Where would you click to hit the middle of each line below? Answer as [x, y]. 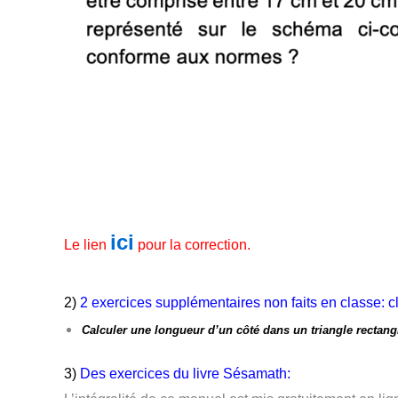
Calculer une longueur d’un [157, 330]
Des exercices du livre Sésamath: [185, 373]
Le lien [87, 245]
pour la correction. [192, 245]
